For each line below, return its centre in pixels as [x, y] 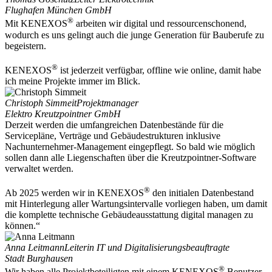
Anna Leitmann [35, 248]
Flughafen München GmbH [58, 10]
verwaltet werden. [39, 169]
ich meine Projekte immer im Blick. [73, 81]
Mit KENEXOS [36, 24]
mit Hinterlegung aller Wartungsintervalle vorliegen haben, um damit [136, 204]
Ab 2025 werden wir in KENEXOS [74, 193]
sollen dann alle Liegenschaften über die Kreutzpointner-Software [131, 158]
